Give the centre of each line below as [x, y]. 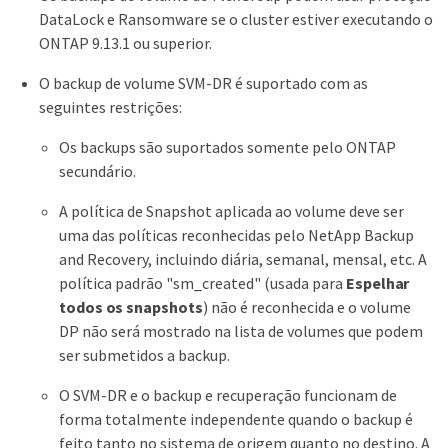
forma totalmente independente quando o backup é [236, 419]
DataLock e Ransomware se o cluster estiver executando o [236, 19]
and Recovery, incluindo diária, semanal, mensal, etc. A [243, 259]
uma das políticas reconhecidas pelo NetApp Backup [236, 235]
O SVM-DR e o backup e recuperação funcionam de [228, 395]
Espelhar [378, 283]
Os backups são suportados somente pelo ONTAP [227, 147]
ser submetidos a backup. [144, 355]
